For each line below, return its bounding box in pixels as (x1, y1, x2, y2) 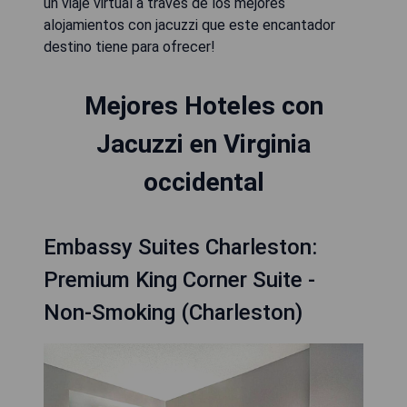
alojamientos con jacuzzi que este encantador (44, 16, 335, 34)
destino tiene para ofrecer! (44, 38, 215, 55)
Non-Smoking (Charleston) (44, 300, 303, 325)
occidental (143, 167, 264, 197)
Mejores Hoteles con (84, 91, 323, 121)
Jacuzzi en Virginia (96, 129, 311, 159)
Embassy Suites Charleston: (44, 234, 317, 260)
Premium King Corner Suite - (44, 267, 315, 293)
